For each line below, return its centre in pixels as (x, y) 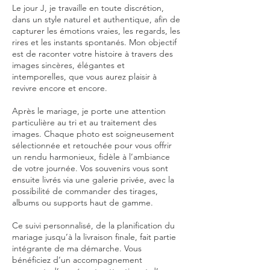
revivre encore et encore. (60, 88)
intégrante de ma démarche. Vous (77, 248)
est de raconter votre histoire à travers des (93, 54)
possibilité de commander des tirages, (85, 191)
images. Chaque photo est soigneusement (93, 134)
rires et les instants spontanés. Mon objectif (94, 42)
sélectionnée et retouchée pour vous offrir (92, 145)
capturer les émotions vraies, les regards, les (96, 31)
